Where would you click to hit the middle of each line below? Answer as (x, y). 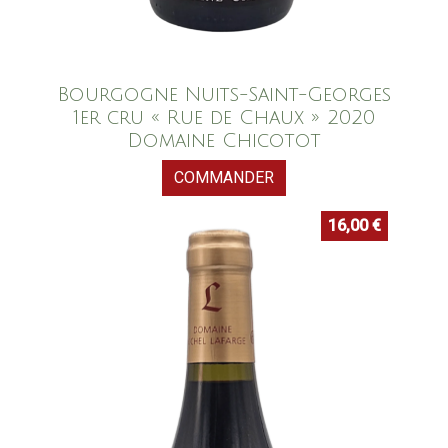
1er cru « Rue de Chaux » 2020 (224, 118)
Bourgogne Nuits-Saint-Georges (224, 95)
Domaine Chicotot (224, 141)
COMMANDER (224, 178)
